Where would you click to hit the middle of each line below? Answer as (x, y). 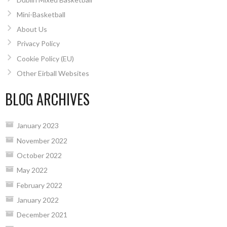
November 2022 (42, 140)
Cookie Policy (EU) (45, 58)
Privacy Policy (38, 44)
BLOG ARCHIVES (47, 99)
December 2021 (42, 215)
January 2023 (37, 126)
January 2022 (37, 200)
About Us (32, 29)
